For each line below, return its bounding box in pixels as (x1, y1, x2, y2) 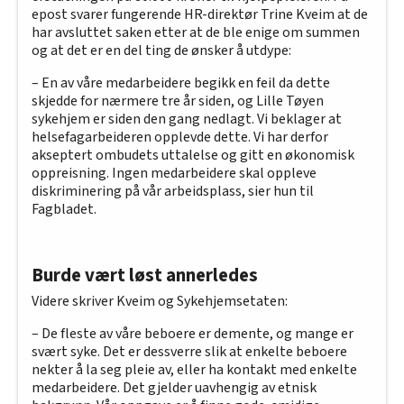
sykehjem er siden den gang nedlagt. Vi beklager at (32, 109, 342, 130)
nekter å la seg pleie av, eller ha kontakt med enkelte (32, 360, 357, 381)
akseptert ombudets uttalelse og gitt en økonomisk (32, 145, 354, 166)
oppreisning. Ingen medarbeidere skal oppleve (32, 163, 317, 184)
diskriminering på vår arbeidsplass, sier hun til (32, 181, 314, 202)
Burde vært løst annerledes (32, 262, 258, 289)
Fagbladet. (32, 199, 96, 220)
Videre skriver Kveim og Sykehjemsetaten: (32, 291, 288, 312)
